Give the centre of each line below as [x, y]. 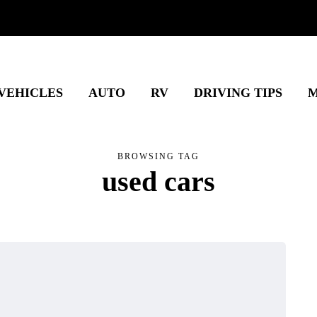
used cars [158, 181]
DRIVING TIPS [238, 93]
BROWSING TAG [158, 156]
